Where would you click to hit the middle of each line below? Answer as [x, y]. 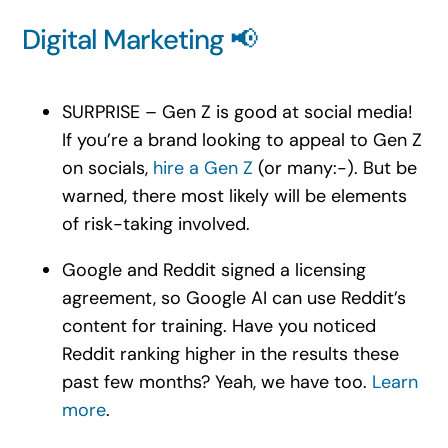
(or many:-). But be [334, 167]
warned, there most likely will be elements [234, 195]
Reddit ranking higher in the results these [230, 353]
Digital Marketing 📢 [139, 39]
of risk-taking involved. [155, 223]
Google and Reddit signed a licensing [213, 269]
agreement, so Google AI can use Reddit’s [233, 297]
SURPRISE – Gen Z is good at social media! [237, 111]
